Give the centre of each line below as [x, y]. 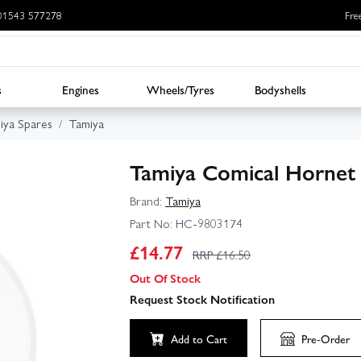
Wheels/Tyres [180, 89]
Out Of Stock [165, 278]
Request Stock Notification [202, 299]
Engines [81, 89]
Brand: [146, 201]
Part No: [151, 223]
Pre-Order [326, 338]
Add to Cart [199, 338]
